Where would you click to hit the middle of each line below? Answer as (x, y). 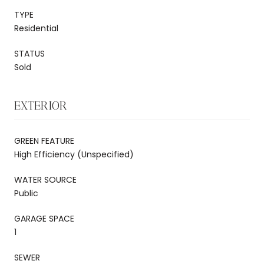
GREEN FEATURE (44, 141)
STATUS (29, 53)
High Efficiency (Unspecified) (74, 154)
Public (26, 193)
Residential (36, 28)
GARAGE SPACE (44, 218)
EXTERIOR (41, 105)
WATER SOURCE (45, 179)
